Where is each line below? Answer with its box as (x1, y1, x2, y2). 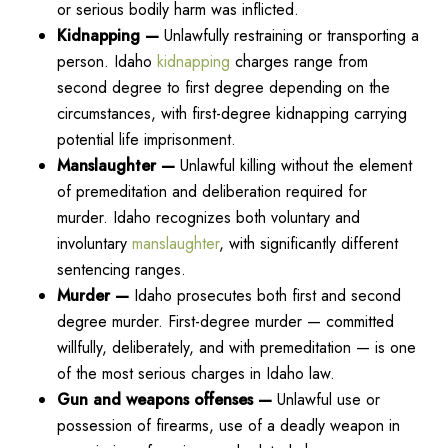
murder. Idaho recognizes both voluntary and (56, 205, 360, 229)
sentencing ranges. (56, 257, 191, 281)
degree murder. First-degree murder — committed (56, 309, 394, 333)
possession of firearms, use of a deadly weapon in (56, 413, 400, 437)
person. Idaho (56, 49, 157, 73)
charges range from (229, 49, 368, 73)
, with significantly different (218, 231, 398, 255)
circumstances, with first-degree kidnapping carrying (56, 101, 407, 125)
